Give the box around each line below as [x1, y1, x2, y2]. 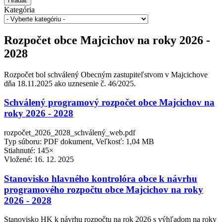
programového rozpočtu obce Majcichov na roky [4, 184, 203, 195]
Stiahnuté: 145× [4, 146, 54, 155]
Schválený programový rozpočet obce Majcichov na [4, 97, 215, 108]
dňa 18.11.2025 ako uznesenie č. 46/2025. [4, 79, 136, 88]
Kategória [4, 5, 35, 14]
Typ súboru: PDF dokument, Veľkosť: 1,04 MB [4, 137, 154, 146]
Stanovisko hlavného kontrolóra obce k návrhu [4, 173, 197, 184]
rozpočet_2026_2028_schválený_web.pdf [4, 128, 135, 137]
